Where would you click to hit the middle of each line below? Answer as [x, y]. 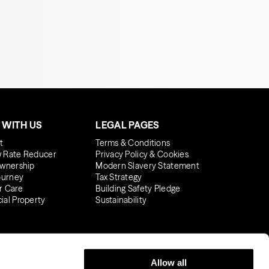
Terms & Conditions [133, 143]
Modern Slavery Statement [147, 166]
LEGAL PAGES [128, 125]
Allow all [169, 262]
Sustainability [121, 200]
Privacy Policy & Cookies [142, 155]
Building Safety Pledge [138, 189]
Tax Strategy [119, 177]
